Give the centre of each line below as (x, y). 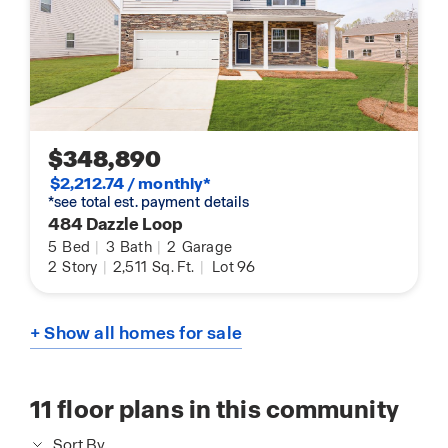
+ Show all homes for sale (136, 333)
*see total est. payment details (149, 202)
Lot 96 (234, 267)
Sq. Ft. (172, 267)
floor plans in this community (225, 410)
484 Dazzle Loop (116, 224)
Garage (205, 247)
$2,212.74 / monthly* (131, 184)
